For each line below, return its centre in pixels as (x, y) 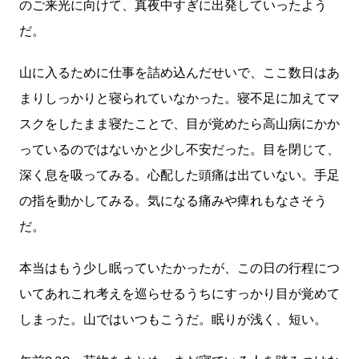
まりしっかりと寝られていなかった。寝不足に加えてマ (179, 99)
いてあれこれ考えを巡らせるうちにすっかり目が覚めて (179, 294)
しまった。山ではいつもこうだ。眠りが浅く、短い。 (173, 320)
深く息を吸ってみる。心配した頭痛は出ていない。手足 (179, 175)
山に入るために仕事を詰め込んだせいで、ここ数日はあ (179, 73)
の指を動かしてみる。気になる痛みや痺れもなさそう (173, 201)
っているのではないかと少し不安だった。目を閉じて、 (179, 150)
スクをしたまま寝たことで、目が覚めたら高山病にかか (179, 124)
